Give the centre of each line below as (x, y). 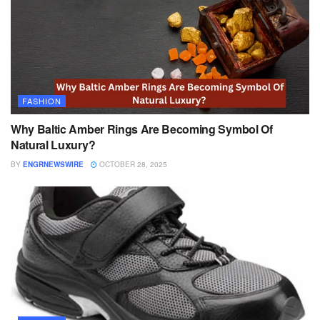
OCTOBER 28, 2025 (132, 164)
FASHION (42, 100)
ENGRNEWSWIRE (53, 164)
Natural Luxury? (53, 144)
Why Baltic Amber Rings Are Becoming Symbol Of (142, 129)
